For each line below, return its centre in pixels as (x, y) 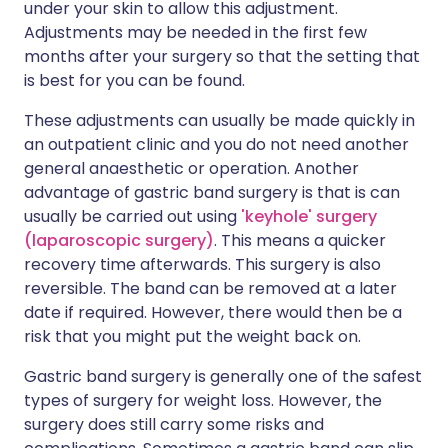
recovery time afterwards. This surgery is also (202, 265)
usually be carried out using (132, 217)
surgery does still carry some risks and (174, 425)
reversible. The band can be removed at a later (210, 289)
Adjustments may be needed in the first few (195, 33)
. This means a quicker (300, 241)
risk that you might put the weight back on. (192, 337)
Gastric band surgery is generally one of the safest (223, 377)
